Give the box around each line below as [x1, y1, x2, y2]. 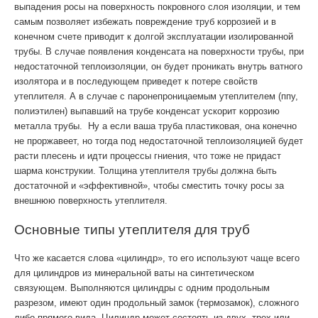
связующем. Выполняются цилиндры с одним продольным [14, 283, 270, 293]
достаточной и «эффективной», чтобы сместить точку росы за [14, 180, 284, 191]
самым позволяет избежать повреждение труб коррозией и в [14, 16, 276, 27]
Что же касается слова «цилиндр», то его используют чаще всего [14, 253, 300, 263]
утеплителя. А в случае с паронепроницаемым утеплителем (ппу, [14, 91, 298, 102]
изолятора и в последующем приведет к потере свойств [14, 76, 258, 87]
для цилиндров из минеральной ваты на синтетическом [14, 268, 254, 278]
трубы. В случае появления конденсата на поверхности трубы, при [14, 46, 304, 57]
